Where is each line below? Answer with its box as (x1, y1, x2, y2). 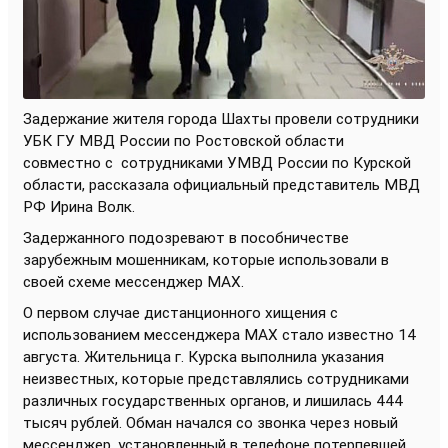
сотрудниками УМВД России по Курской (121, 153, 411, 172)
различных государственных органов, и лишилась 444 (23, 391, 403, 410)
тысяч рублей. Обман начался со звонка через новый (23, 413, 398, 432)
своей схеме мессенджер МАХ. (23, 272, 248, 291)
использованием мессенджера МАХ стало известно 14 (23, 325, 416, 344)
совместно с (23, 153, 121, 172)
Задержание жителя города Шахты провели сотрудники (23, 109, 419, 128)
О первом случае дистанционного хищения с (23, 303, 338, 322)
